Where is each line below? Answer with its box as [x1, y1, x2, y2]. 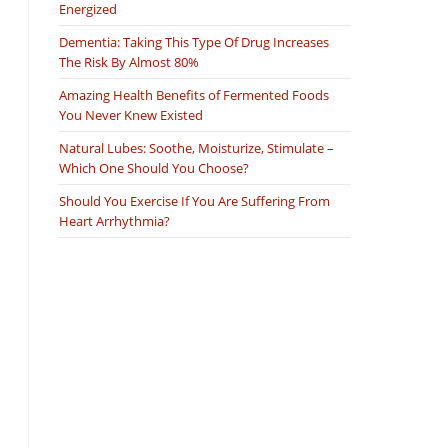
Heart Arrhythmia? [59, 211, 170, 230]
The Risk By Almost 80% [59, 52, 199, 71]
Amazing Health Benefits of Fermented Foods [59, 85, 329, 104]
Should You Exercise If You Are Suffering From [59, 191, 330, 210]
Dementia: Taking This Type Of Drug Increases [59, 32, 329, 51]
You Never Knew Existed [59, 105, 203, 124]
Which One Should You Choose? [59, 158, 249, 177]
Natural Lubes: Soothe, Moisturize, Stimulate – [59, 138, 334, 157]
